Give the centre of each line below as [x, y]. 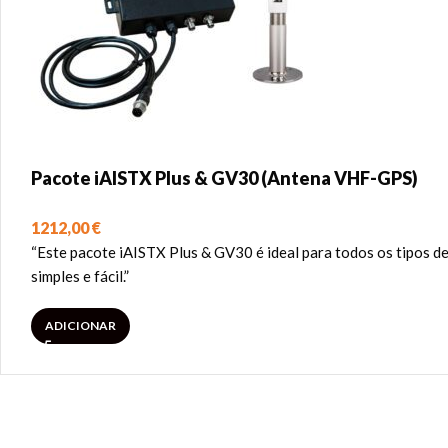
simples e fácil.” [80, 276]
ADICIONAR [80, 325]
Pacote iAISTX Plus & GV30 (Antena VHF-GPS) [224, 178]
